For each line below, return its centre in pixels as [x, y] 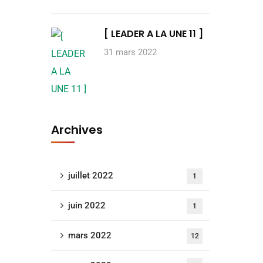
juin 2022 [87, 205]
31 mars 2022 [130, 52]
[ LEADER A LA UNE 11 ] [154, 34]
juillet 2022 [91, 176]
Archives [77, 130]
